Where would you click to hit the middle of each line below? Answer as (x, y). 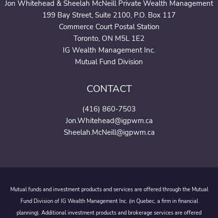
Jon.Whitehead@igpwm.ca (109, 120)
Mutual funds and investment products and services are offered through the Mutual (109, 190)
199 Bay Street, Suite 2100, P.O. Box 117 (109, 15)
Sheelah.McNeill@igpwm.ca (109, 132)
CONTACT (109, 89)
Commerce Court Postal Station (109, 27)
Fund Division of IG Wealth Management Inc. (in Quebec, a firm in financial (109, 201)
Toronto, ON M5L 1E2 (109, 38)
